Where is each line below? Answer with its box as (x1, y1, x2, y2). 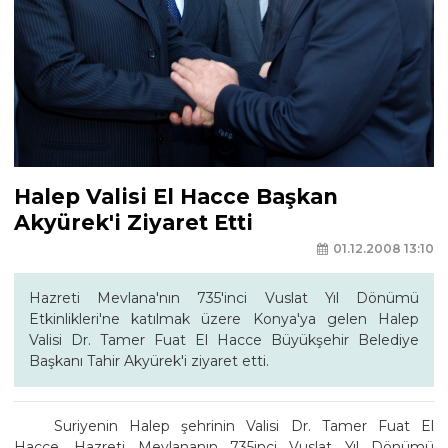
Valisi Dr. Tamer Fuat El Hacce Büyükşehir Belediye (29, 330, 419, 349)
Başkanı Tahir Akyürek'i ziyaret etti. (29, 351, 269, 370)
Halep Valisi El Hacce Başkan (14, 184, 338, 210)
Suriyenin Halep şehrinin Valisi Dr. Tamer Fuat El (54, 416, 434, 435)
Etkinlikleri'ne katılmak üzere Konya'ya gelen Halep (29, 309, 419, 328)
